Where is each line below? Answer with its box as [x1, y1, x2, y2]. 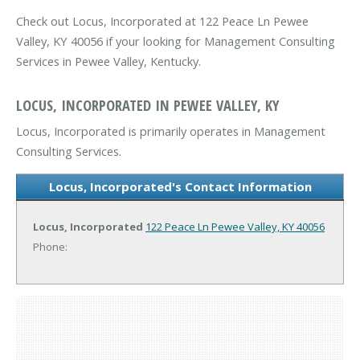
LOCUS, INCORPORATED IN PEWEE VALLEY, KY [16, 94, 280, 115]
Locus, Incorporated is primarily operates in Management [16, 122, 325, 139]
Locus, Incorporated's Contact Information [48, 178, 312, 194]
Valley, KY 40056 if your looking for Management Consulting [16, 33, 335, 50]
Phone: [33, 239, 67, 254]
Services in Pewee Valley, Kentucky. [16, 53, 201, 70]
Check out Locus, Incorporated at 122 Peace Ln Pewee [16, 13, 309, 30]
